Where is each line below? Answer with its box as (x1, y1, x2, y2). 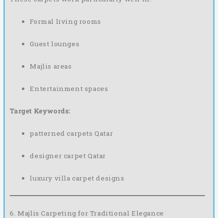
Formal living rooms (30, 17, 101, 26)
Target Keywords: (10, 107, 71, 116)
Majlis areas (30, 62, 72, 71)
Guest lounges (30, 39, 80, 49)
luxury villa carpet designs (30, 173, 125, 182)
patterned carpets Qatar (30, 128, 113, 138)
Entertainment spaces (30, 84, 109, 93)
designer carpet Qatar (30, 151, 107, 160)
